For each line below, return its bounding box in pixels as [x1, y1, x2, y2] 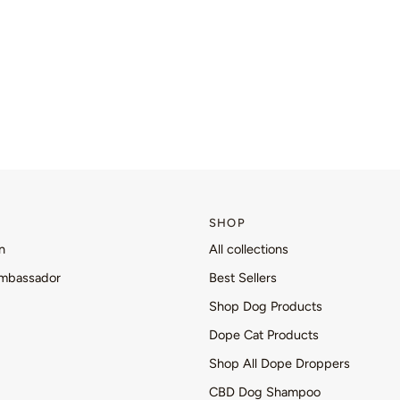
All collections [209, 241, 288, 257]
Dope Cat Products [209, 327, 319, 343]
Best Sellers [209, 270, 277, 286]
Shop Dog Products [209, 298, 322, 314]
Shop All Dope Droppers [209, 355, 350, 371]
